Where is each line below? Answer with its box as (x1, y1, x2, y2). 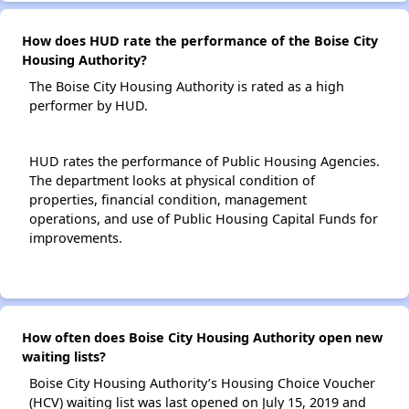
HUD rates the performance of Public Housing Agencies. (29, 152, 380, 171)
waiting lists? (22, 348, 106, 366)
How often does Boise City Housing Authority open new (22, 329, 383, 347)
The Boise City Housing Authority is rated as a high (29, 78, 344, 96)
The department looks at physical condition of (29, 172, 315, 190)
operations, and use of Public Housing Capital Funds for (29, 210, 378, 228)
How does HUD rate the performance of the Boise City (22, 32, 378, 50)
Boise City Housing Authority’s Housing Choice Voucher (29, 374, 375, 393)
